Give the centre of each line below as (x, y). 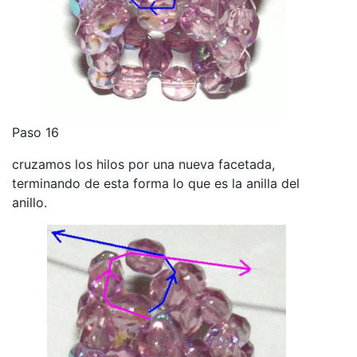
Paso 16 (35, 132)
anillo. (29, 202)
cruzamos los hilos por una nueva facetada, (143, 164)
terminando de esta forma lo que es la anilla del (156, 183)
